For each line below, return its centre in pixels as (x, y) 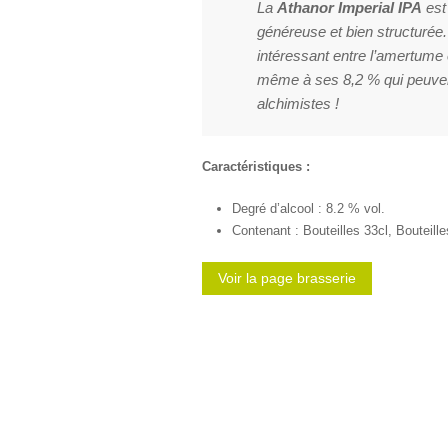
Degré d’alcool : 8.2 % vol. (308, 208)
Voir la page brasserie (287, 278)
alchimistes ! (298, 103)
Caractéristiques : (256, 166)
